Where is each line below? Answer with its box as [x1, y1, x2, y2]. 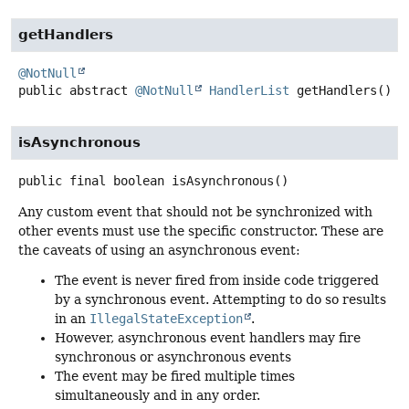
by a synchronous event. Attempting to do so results [55, 291, 386, 307]
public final [18, 173, 106, 188]
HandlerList [209, 82, 289, 98]
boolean [113, 173, 164, 188]
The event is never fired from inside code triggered [55, 272, 379, 288]
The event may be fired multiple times [55, 368, 295, 383]
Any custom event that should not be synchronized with [18, 204, 372, 219]
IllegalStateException [89, 310, 243, 326]
